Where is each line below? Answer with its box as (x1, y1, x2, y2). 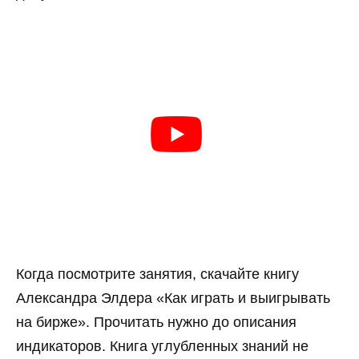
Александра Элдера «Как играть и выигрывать (16, 289, 330, 306)
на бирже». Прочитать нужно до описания (16, 313, 296, 330)
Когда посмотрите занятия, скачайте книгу (16, 265, 299, 282)
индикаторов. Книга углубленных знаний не (16, 337, 309, 354)
